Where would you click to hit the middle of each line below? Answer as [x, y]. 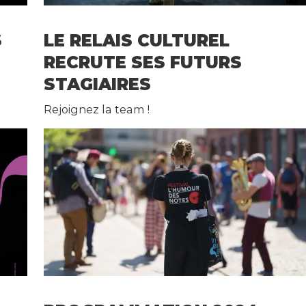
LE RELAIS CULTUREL [137, 41]
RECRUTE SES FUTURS [143, 63]
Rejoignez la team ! [97, 110]
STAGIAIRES [98, 85]
